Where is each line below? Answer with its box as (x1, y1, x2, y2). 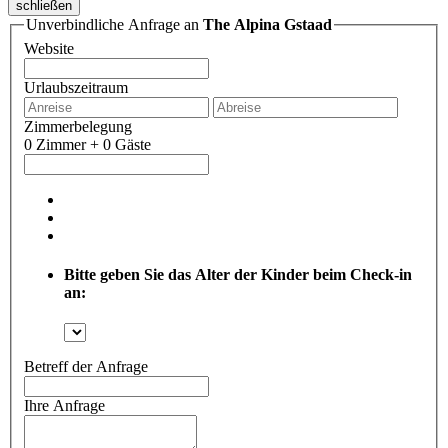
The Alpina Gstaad (203, 16, 332, 34)
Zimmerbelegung (24, 117, 132, 135)
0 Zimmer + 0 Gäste (24, 135, 151, 153)
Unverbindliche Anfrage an (26, 16, 203, 34)
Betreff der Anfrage (24, 358, 148, 376)
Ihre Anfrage (24, 397, 105, 415)
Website (24, 39, 74, 57)
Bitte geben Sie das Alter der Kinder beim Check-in (64, 266, 412, 284)
